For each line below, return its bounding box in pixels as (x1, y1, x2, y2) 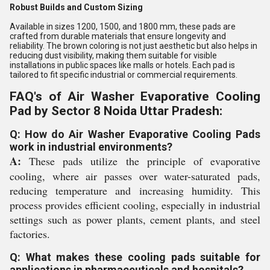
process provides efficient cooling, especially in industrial (10, 198, 260, 213)
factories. (10, 227, 50, 242)
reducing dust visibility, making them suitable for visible (10, 51, 217, 61)
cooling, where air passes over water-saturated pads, (10, 169, 260, 184)
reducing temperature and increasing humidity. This (10, 183, 260, 198)
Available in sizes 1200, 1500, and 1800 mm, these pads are (10, 22, 236, 32)
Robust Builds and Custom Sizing (10, 2, 143, 13)
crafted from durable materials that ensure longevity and (10, 31, 226, 42)
